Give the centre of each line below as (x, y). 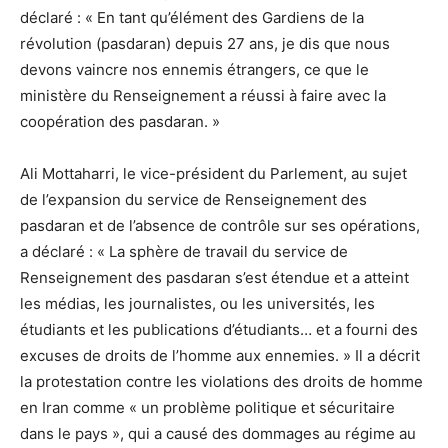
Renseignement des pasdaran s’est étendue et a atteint (214, 278)
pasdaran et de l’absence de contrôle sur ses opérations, (220, 226)
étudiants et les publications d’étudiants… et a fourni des (219, 330)
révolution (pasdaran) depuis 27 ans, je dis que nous (205, 44)
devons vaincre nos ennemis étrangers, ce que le (194, 70)
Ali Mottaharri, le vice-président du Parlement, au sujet (213, 174)
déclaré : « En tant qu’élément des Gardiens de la (192, 18)
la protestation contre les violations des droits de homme (221, 382)
